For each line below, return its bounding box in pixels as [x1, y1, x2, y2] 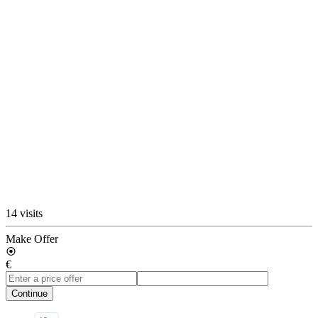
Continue [11, 287, 48, 299]
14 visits [6, 207, 43, 219]
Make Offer [6, 232, 58, 245]
